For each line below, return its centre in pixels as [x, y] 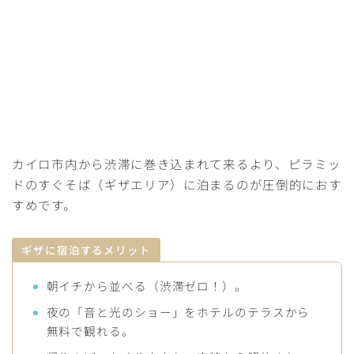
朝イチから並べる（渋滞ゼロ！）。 [147, 286]
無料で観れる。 [90, 331]
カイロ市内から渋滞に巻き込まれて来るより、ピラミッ [177, 164]
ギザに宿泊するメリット [86, 250]
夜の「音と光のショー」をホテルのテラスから [178, 312]
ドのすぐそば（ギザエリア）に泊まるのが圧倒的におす [177, 185]
